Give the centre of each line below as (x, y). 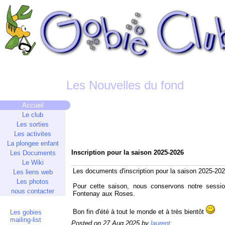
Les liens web (33, 172)
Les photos (33, 182)
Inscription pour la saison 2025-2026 (128, 152)
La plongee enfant (33, 143)
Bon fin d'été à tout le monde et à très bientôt (139, 212)
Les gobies (26, 212)
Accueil (33, 105)
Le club (33, 115)
